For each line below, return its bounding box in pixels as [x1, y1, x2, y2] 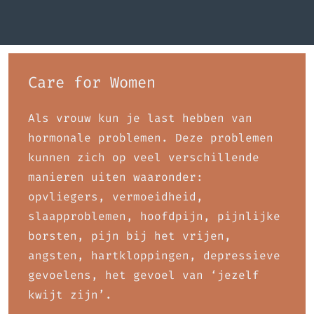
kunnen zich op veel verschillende [28, 151, 259, 164]
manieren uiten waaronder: [28, 170, 203, 184]
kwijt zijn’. [28, 288, 112, 301]
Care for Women [28, 73, 156, 92]
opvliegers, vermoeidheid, [28, 190, 203, 203]
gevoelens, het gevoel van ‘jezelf [28, 268, 259, 282]
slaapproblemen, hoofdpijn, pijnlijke [28, 210, 280, 223]
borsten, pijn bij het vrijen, [28, 229, 231, 243]
